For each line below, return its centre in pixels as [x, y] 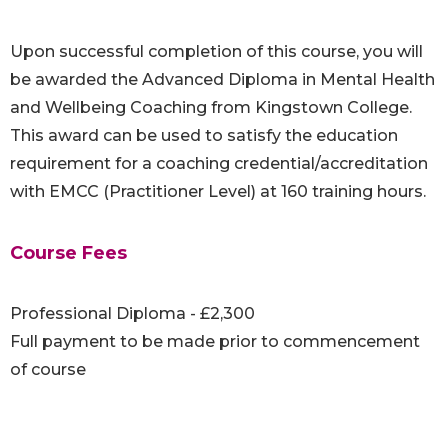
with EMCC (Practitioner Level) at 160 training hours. [218, 192]
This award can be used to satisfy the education [204, 136]
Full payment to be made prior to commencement [215, 342]
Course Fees [68, 253]
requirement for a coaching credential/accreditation [219, 164]
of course [48, 370]
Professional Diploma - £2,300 [132, 314]
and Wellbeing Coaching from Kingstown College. [211, 108]
